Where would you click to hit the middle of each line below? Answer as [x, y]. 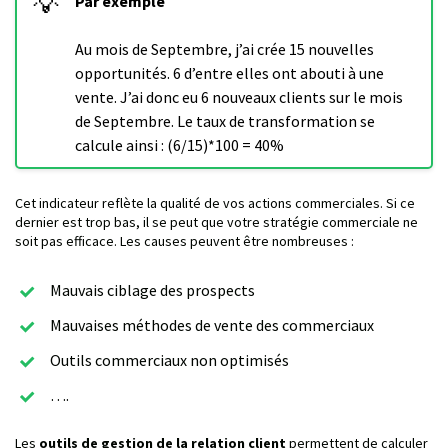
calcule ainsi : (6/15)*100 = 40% [179, 145]
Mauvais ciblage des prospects [152, 290]
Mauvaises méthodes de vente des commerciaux [212, 325]
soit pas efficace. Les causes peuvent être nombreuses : [184, 241]
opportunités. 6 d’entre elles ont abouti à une [229, 73]
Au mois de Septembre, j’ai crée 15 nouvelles [224, 49]
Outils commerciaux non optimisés [169, 359]
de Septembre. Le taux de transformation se [225, 121]
